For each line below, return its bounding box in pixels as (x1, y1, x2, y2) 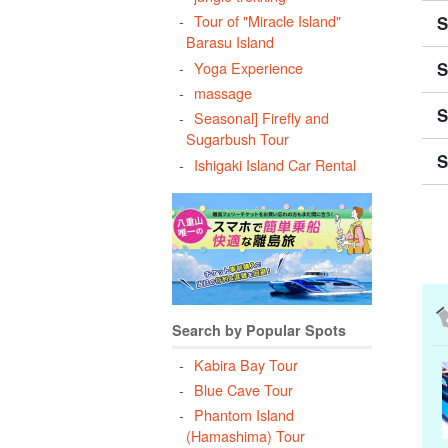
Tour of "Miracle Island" (193, 10, 341, 32)
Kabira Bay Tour (193, 353, 298, 375)
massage (193, 81, 252, 103)
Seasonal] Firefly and (193, 107, 329, 129)
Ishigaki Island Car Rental (193, 153, 356, 175)
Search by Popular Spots (172, 319, 346, 340)
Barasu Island (186, 31, 275, 53)
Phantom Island (193, 404, 294, 426)
